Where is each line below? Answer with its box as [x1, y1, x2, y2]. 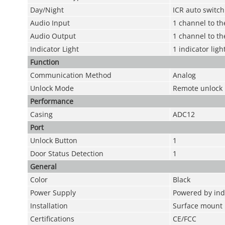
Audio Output [30, 31, 76, 41]
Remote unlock [172, 83, 222, 93]
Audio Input [30, 18, 70, 28]
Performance [30, 96, 73, 106]
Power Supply [30, 188, 76, 197]
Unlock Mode [30, 83, 74, 93]
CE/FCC [172, 214, 196, 223]
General [30, 162, 57, 171]
